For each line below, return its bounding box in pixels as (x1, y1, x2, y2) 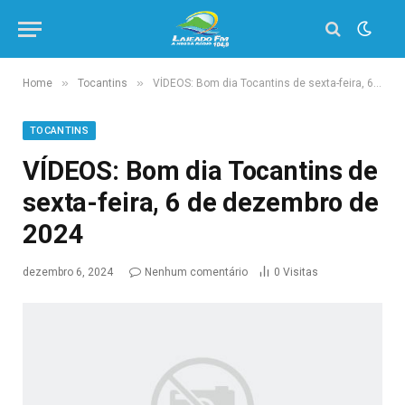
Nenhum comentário (145, 266, 248, 278)
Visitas (283, 266, 318, 278)
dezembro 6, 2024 (23, 266, 113, 278)
